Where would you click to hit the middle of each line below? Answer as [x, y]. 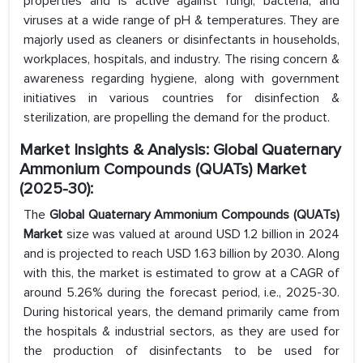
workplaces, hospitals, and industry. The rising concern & [181, 60]
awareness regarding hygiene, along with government [181, 79]
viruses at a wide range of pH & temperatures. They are [181, 21]
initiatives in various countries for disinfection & [181, 98]
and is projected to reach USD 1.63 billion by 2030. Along [181, 254]
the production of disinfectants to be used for [181, 351]
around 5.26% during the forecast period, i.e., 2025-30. [181, 293]
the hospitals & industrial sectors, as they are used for [181, 332]
